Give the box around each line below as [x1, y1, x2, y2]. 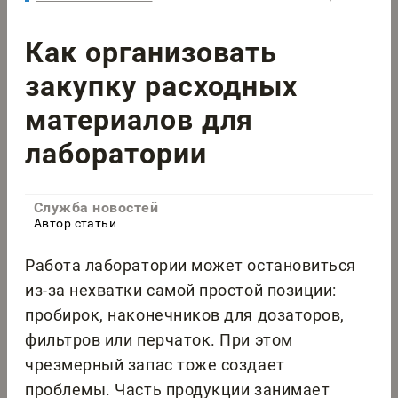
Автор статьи [34, 216, 117, 231]
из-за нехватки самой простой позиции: [25, 281, 337, 300]
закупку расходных [25, 68, 298, 103]
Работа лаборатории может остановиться [25, 256, 356, 275]
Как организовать [25, 35, 278, 69]
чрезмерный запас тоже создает [25, 355, 285, 375]
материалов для [25, 102, 254, 137]
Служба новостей [34, 199, 159, 217]
